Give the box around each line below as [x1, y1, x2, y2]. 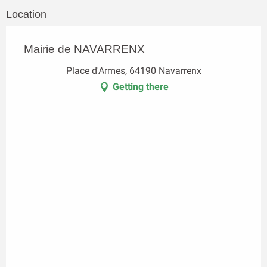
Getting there [113, 81, 169, 93]
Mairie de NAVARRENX [24, 43, 145, 56]
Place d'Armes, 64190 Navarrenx [66, 65, 201, 77]
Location [6, 8, 46, 21]
